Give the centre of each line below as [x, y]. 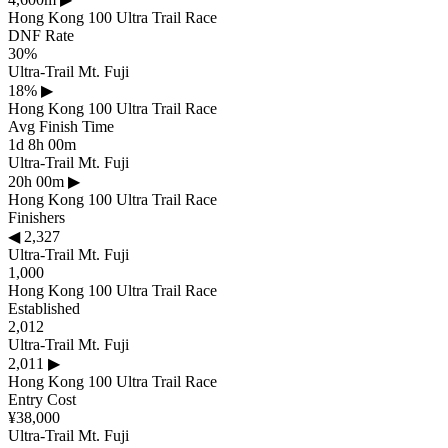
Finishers [36, 217]
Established [44, 308]
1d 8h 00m [42, 144]
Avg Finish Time [61, 126]
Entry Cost [42, 399]
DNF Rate [41, 35]
